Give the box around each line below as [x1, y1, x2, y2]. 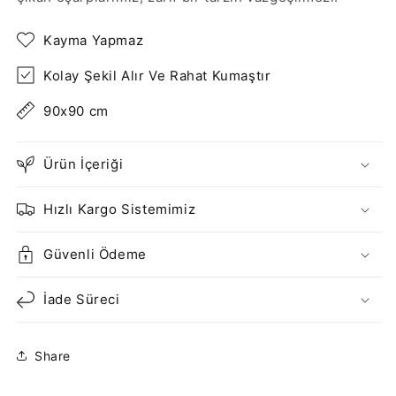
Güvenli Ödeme [43, 246, 147, 263]
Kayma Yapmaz [43, 31, 144, 49]
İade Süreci [43, 291, 120, 308]
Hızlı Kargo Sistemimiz [43, 201, 196, 217]
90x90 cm [43, 102, 109, 119]
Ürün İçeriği [43, 156, 124, 172]
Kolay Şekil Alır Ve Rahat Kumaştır [43, 66, 271, 84]
